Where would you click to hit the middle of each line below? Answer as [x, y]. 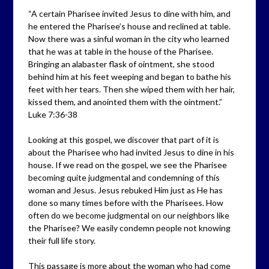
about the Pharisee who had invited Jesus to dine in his [131, 152]
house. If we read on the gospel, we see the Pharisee [128, 165]
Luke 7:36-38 [53, 114]
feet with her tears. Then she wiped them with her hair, [132, 89]
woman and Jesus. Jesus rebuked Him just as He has [126, 190]
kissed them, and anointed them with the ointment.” [125, 102]
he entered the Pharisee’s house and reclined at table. [130, 26]
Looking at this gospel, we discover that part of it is [124, 140]
